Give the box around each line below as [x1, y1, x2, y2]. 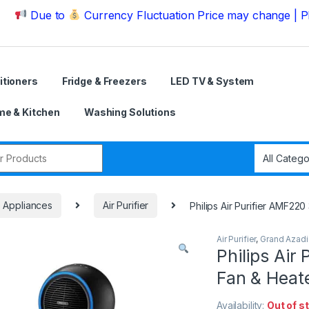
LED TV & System [170, 74, 255, 87]
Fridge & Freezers [61, 74, 147, 87]
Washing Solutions [84, 106, 176, 118]
